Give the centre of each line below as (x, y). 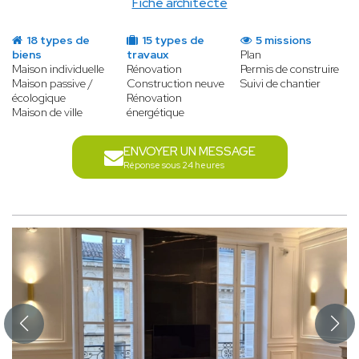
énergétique (155, 113)
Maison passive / (52, 84)
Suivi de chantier (281, 84)
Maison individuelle (58, 69)
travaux (147, 55)
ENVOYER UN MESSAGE (189, 152)
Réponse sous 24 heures (173, 165)
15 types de (171, 40)
